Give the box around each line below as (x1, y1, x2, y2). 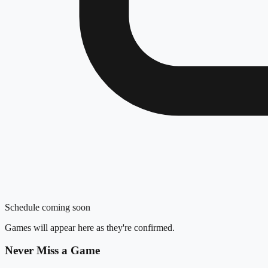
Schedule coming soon (5, 202, 90, 212)
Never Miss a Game (5, 244, 100, 257)
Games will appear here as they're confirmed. (5, 222, 175, 233)
